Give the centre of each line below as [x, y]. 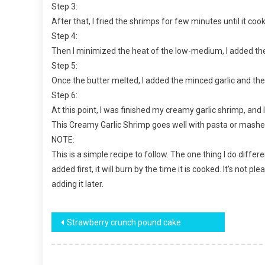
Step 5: [64, 66]
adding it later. [77, 184]
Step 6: [64, 95]
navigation [93, 246]
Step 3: [64, 7]
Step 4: [64, 36]
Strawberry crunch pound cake [124, 222]
